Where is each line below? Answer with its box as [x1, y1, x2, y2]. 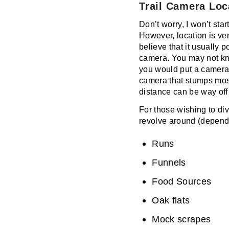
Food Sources [152, 175, 212, 187]
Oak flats [152, 194, 190, 205]
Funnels [152, 156, 186, 168]
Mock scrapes [152, 213, 211, 224]
